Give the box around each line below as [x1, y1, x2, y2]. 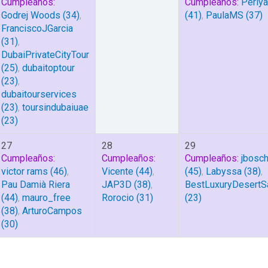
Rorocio [102, 192, 134, 203]
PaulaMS [206, 10, 243, 21]
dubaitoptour [22, 62, 75, 74]
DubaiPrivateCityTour [1, 49, 89, 60]
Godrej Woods [1, 10, 60, 21]
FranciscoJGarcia [1, 23, 73, 34]
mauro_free [22, 192, 71, 203]
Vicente [102, 166, 133, 177]
